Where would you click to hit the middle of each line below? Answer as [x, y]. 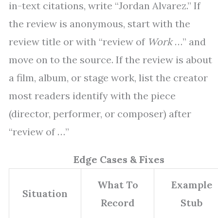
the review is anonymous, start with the [100, 24]
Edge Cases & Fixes [119, 160]
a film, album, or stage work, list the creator [108, 78]
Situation [45, 194]
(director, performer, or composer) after [100, 114]
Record [118, 203]
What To [118, 185]
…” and [189, 42]
